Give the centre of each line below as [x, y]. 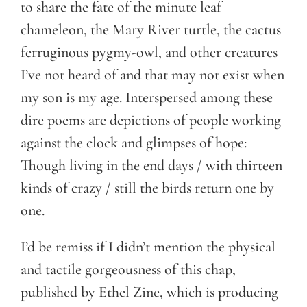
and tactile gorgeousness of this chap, [128, 270]
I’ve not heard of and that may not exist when [152, 75]
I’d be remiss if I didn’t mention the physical [148, 247]
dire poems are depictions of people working [151, 120]
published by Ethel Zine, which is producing [149, 292]
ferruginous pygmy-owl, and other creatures [149, 52]
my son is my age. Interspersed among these [147, 98]
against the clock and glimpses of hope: [134, 143]
